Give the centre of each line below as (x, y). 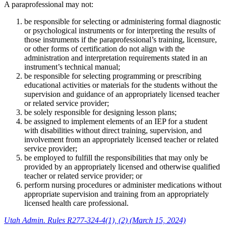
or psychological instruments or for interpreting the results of (120, 30)
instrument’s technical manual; (72, 67)
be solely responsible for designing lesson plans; (100, 112)
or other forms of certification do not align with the (104, 48)
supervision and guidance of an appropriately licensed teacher (122, 94)
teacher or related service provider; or (83, 176)
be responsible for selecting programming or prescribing (113, 76)
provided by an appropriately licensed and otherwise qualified (122, 166)
